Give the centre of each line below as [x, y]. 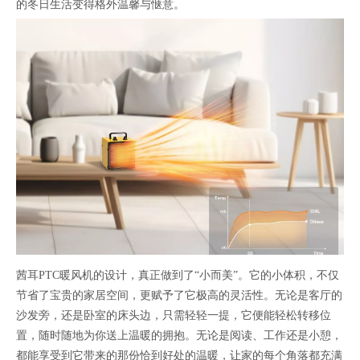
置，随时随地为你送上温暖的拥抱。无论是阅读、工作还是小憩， [179, 335]
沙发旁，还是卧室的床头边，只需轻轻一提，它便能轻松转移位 [174, 315]
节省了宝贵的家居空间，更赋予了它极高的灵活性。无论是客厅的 [179, 295]
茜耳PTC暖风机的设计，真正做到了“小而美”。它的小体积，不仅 [178, 275]
